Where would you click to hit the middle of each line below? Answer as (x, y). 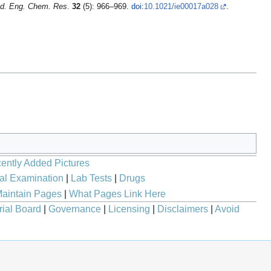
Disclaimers (183, 209)
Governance (75, 209)
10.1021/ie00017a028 (181, 7)
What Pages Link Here (117, 194)
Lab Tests (91, 178)
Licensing (129, 209)
